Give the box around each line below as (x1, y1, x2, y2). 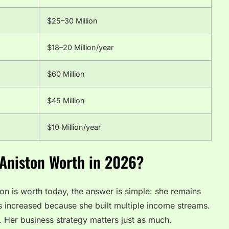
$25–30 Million (47, 16, 98, 26)
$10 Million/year (47, 123, 101, 132)
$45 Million (47, 96, 85, 105)
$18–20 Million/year (47, 43, 113, 52)
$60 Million (47, 70, 85, 79)
